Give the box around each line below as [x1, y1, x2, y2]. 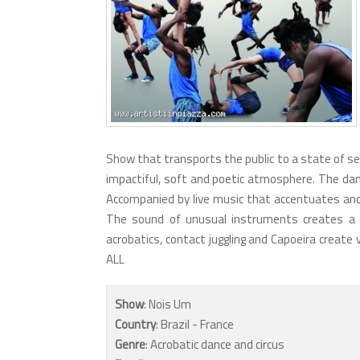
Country [115, 315, 156, 333]
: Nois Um [144, 295, 191, 313]
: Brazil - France [156, 315, 234, 333]
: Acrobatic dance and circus [145, 335, 284, 354]
